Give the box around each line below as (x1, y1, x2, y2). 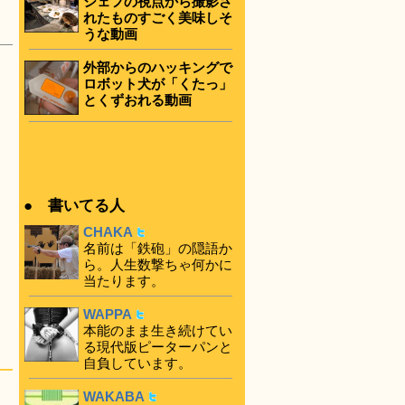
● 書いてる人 (24, 196, 125, 214)
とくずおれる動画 (83, 92, 192, 108)
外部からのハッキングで (83, 60, 232, 76)
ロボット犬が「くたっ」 (83, 76, 232, 92)
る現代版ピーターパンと (83, 338, 232, 354)
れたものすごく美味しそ (83, 9, 232, 25)
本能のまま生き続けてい (83, 322, 232, 338)
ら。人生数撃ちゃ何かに (83, 256, 232, 272)
